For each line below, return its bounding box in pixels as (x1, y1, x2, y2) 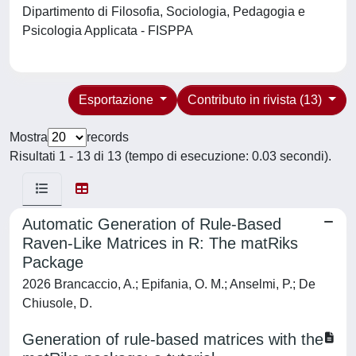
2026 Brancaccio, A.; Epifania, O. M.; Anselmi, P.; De (22, 277, 315, 291)
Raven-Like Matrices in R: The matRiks (22, 234, 298, 252)
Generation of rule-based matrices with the (22, 331, 323, 348)
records (87, 130, 129, 144)
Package (22, 253, 83, 271)
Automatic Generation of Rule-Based (22, 215, 281, 233)
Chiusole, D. (22, 296, 92, 310)
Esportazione (78, 93, 157, 106)
